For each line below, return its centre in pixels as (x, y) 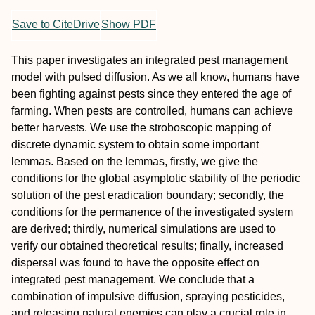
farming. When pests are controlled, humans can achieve (152, 111)
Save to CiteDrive (56, 25)
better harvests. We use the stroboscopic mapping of (141, 128)
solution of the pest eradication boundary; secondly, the (148, 195)
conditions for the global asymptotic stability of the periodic (156, 178)
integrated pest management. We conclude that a (133, 279)
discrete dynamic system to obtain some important (135, 144)
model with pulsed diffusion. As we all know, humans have (155, 77)
